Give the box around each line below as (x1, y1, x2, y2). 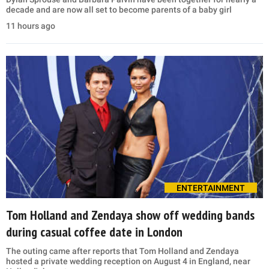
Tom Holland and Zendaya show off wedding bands (6, 207, 255, 224)
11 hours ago (6, 20, 55, 31)
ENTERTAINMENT (177, 183, 245, 193)
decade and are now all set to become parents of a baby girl (6, 4, 232, 14)
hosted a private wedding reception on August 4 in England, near (6, 256, 250, 267)
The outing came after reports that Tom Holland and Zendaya (6, 246, 239, 256)
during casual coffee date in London (6, 223, 183, 241)
